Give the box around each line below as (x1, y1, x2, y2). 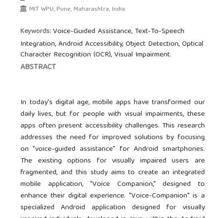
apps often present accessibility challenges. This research (20, 119, 205, 132)
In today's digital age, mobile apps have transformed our (20, 96, 205, 109)
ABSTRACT (20, 60, 56, 74)
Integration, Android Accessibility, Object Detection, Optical (20, 37, 204, 51)
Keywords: (20, 25, 54, 37)
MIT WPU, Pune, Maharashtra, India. (27, 3, 126, 15)
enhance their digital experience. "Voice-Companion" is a (20, 189, 205, 202)
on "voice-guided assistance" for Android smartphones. (20, 143, 205, 156)
